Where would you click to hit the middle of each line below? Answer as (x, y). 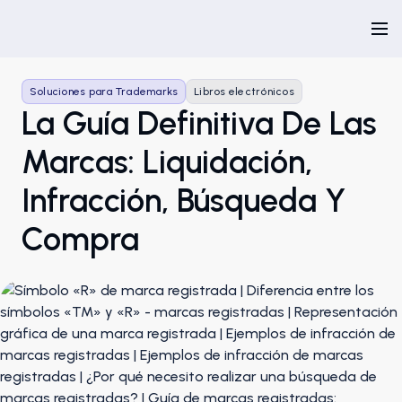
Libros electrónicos (244, 92)
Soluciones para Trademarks (104, 92)
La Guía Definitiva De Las (199, 123)
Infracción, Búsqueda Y (184, 201)
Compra (80, 239)
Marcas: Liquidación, (167, 162)
